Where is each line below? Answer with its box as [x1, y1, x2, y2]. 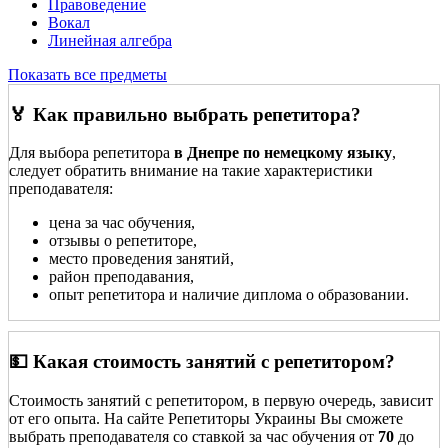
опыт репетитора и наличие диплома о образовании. [49, 286, 409, 304]
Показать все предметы [8, 65, 167, 83]
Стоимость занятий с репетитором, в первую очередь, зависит [9, 391, 433, 409]
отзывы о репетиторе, [49, 232, 197, 250]
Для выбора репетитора [9, 144, 174, 162]
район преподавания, [49, 268, 194, 286]
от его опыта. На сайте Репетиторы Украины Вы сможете [9, 409, 403, 427]
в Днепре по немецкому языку [174, 144, 392, 162]
